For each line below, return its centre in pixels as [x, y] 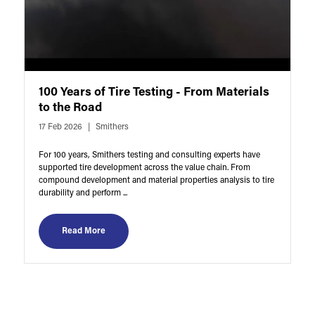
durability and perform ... [83, 193]
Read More [83, 231]
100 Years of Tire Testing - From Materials [154, 92]
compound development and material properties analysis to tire [156, 180]
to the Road [70, 108]
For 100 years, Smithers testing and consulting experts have [149, 155]
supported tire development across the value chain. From [144, 168]
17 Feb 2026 [60, 127]
